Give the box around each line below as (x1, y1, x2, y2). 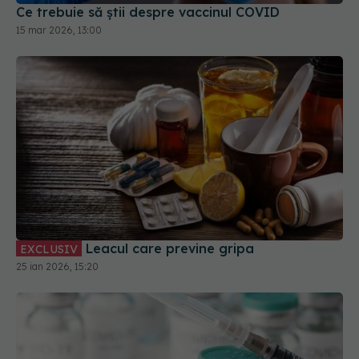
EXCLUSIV (20, 194, 78, 209)
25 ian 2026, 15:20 (16, 212, 99, 225)
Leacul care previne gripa (86, 192, 254, 209)
